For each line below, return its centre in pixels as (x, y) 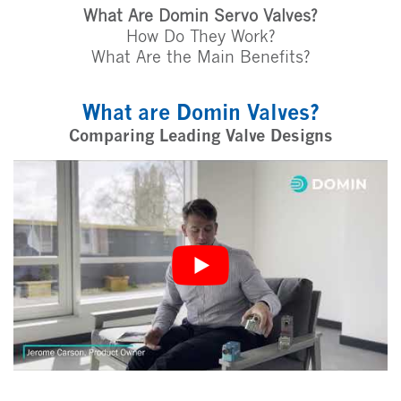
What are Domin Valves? (200, 113)
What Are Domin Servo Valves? (200, 16)
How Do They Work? (200, 37)
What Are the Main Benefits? (200, 57)
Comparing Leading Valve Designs (200, 136)
